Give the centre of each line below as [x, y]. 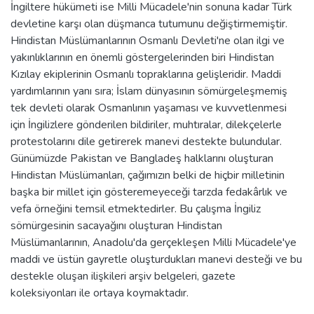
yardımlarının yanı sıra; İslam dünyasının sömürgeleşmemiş [149, 91]
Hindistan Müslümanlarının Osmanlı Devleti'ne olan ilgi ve [148, 40]
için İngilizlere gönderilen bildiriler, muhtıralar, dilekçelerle [146, 124]
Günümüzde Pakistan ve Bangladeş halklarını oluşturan [142, 158]
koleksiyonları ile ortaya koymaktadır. [100, 293]
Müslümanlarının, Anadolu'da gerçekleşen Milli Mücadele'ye [153, 242]
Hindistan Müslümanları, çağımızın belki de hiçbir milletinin [148, 175]
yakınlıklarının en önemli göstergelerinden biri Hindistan [142, 57]
